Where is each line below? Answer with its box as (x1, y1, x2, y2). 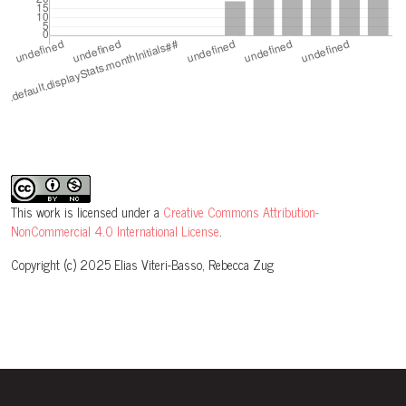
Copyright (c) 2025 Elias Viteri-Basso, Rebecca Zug (11, 253, 274, 275)
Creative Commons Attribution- (163, 200, 319, 223)
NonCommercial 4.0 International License (11, 219, 219, 242)
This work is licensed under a (11, 200, 163, 223)
